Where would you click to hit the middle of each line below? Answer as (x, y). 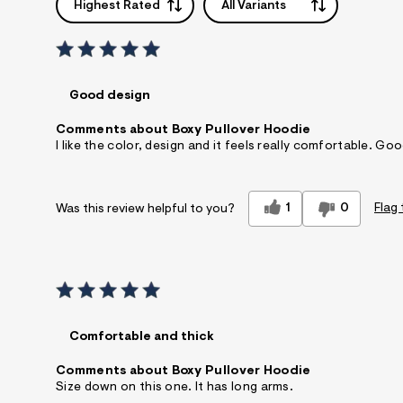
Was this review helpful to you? (145, 209)
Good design (110, 97)
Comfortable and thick (142, 338)
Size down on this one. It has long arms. (175, 388)
